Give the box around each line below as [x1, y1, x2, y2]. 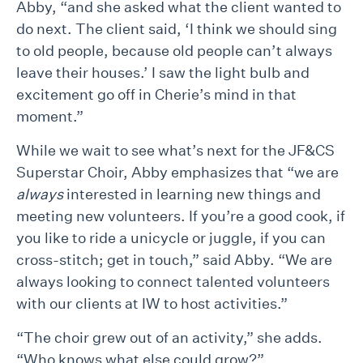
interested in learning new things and [63, 185, 321, 203]
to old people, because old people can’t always [16, 41, 332, 59]
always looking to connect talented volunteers [16, 272, 330, 290]
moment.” [16, 107, 83, 125]
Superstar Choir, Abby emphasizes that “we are [16, 163, 339, 181]
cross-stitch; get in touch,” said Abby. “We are [16, 250, 332, 268]
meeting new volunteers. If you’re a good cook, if [16, 207, 345, 224]
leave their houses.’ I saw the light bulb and [16, 63, 310, 81]
